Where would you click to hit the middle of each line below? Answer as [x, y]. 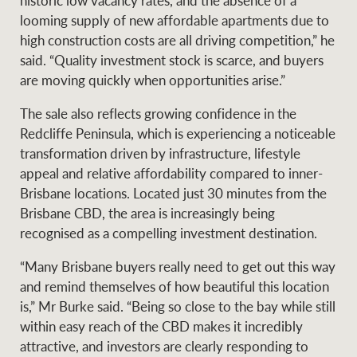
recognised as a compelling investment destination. [169, 233]
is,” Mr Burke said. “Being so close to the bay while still [178, 306]
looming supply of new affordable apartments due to [175, 20]
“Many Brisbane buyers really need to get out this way [178, 266]
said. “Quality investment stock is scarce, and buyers [172, 60]
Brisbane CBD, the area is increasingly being [148, 213]
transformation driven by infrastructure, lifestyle [161, 153]
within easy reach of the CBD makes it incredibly [162, 326]
